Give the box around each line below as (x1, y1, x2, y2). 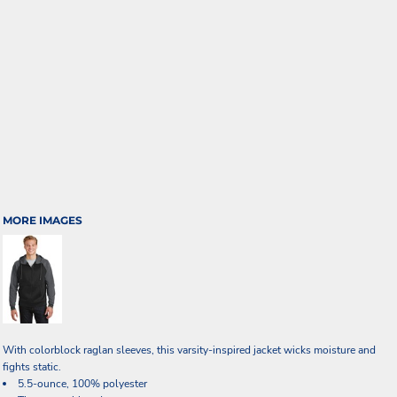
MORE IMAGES (3, 214, 82, 227)
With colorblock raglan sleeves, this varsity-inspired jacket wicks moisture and (3, 343, 376, 357)
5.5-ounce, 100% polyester (18, 377, 147, 391)
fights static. (3, 360, 61, 374)
